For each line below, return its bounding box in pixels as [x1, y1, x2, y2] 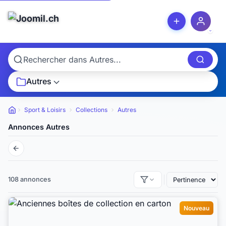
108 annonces [8, 176, 51, 184]
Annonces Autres [8, 123, 70, 132]
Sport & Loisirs [24, 106, 66, 114]
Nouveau [184, 204, 209, 212]
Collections [76, 106, 107, 114]
